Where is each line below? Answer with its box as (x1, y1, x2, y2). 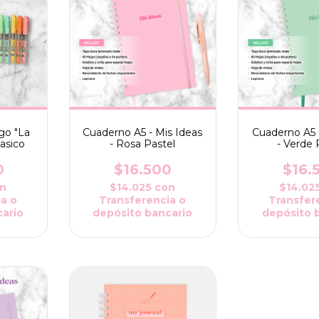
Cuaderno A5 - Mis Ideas (83, 125, 203, 139)
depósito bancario (93, 206, 193, 219)
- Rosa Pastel (110, 137, 176, 150)
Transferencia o (99, 193, 187, 206)
